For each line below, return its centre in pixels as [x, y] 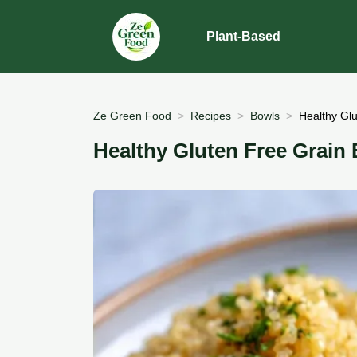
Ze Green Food [132, 115]
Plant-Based [244, 36]
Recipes [211, 115]
